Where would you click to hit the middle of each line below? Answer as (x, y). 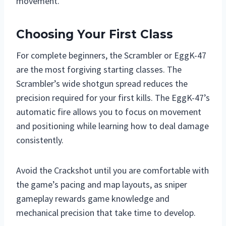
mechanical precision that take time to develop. (106, 213)
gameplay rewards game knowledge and (93, 199)
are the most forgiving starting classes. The (99, 70)
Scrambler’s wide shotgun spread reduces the (102, 84)
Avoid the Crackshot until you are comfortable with (112, 171)
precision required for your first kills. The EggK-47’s (113, 98)
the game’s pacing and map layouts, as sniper (102, 185)
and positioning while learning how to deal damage (112, 126)
